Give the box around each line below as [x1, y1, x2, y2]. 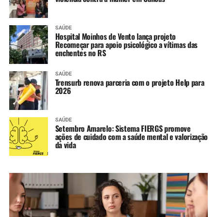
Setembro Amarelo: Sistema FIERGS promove [55, 122, 191, 134]
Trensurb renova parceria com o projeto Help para [55, 76, 204, 88]
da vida [55, 139, 76, 151]
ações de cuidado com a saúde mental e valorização [55, 130, 208, 142]
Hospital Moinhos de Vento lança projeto [55, 30, 176, 42]
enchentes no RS [55, 46, 106, 59]
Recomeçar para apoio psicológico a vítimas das [55, 38, 198, 50]
